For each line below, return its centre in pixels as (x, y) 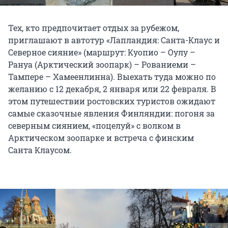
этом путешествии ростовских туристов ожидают (112, 101)
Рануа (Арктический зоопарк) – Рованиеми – (102, 65)
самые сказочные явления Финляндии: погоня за (111, 113)
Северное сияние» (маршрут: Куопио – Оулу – (102, 52)
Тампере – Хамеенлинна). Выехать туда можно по (112, 77)
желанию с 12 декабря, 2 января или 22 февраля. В (112, 89)
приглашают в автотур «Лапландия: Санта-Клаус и (114, 40)
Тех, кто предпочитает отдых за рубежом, (94, 28)
